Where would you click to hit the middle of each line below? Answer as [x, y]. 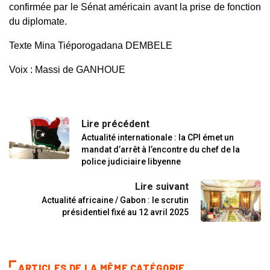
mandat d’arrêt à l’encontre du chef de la [161, 149]
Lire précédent [115, 124]
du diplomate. [38, 21]
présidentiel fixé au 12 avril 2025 [125, 212]
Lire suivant [162, 186]
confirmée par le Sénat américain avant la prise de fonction [135, 7]
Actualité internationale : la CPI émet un [158, 137]
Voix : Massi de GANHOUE [67, 69]
